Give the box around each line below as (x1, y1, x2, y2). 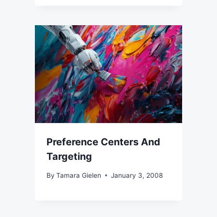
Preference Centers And (46, 136, 160, 148)
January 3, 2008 (111, 171, 163, 179)
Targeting (46, 151, 92, 163)
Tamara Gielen (56, 171, 102, 179)
